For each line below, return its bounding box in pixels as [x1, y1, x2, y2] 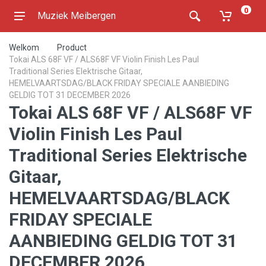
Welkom [9, 43, 39, 52]
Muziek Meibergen [37, 10, 116, 21]
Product [57, 43, 87, 52]
